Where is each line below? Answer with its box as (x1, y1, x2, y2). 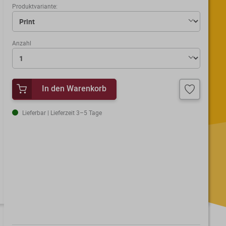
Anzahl (12, 39, 32, 47)
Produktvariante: (12, 2, 58, 10)
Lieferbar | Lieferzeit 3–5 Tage (22, 108, 102, 117)
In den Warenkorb (42, 83, 107, 94)
